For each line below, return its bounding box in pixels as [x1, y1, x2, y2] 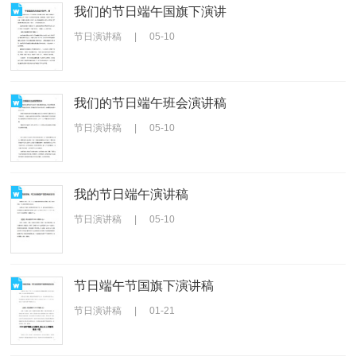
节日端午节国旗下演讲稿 [74, 278, 215, 292]
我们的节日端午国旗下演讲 [74, 4, 227, 18]
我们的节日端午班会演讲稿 [74, 95, 227, 110]
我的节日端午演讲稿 [74, 187, 189, 201]
